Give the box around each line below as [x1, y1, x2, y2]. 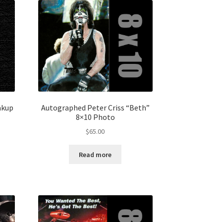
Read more [79, 150, 112, 159]
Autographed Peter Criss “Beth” [41, 102, 150, 112]
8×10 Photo [75, 111, 115, 122]
